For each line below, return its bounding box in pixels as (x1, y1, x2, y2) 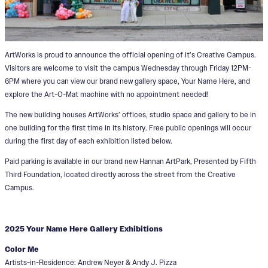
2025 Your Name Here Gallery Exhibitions (5, 224, 163, 234)
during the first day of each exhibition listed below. (5, 136, 172, 146)
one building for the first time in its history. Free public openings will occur (5, 123, 251, 133)
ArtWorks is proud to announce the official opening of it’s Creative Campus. (5, 50, 256, 59)
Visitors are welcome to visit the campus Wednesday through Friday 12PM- (5, 63, 251, 72)
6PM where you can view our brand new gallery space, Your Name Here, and (5, 76, 250, 86)
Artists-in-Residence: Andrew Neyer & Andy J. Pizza (5, 258, 176, 267)
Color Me (5, 245, 39, 254)
